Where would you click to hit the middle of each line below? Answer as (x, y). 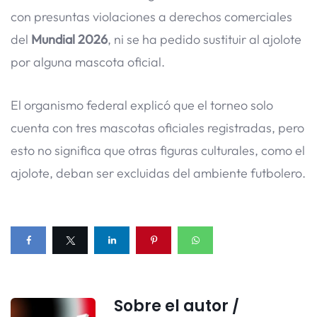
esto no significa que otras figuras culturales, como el (158, 151)
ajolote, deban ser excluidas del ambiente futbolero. (158, 173)
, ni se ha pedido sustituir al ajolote (204, 40)
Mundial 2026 (69, 40)
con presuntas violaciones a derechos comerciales (151, 17)
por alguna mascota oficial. (88, 62)
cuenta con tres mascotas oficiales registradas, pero (157, 128)
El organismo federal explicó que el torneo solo (142, 105)
